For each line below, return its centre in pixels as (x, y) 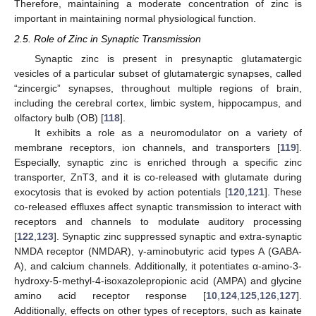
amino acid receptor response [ (110, 295)
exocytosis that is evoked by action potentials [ (121, 192)
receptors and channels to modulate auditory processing (158, 221)
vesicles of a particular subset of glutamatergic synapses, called (158, 73)
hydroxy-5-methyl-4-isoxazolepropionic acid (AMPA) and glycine (158, 280)
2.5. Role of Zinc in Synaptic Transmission (108, 38)
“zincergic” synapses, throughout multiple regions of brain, (158, 88)
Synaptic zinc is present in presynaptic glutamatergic (168, 58)
